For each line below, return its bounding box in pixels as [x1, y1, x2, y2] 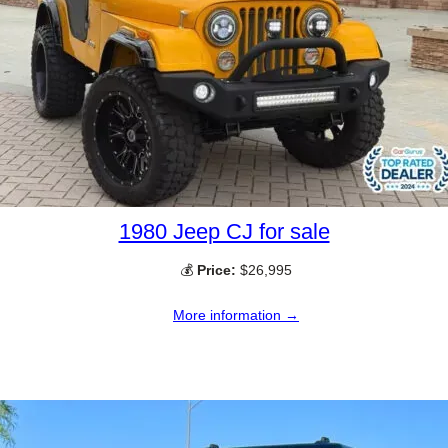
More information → [173, 306, 299, 323]
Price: [197, 262, 236, 279]
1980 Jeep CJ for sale [118, 219, 330, 245]
